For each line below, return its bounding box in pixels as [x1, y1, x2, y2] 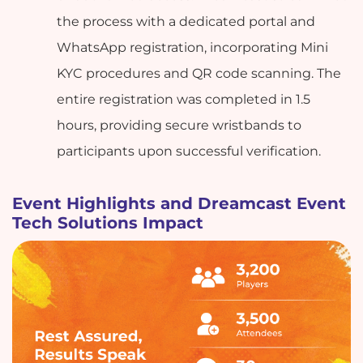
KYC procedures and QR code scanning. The [57, 65, 342, 81]
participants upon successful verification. [57, 143, 322, 159]
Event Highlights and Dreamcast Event [12, 193, 346, 213]
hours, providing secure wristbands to [57, 117, 302, 133]
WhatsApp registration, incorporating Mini [57, 39, 329, 55]
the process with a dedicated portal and [57, 13, 316, 29]
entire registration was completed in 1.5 [57, 91, 311, 107]
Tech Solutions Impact [12, 212, 203, 233]
